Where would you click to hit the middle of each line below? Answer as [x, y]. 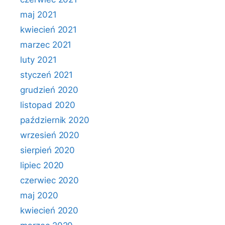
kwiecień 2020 [49, 210]
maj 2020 [39, 195]
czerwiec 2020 [50, 180]
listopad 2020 [48, 105]
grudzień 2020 [49, 90]
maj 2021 [38, 15]
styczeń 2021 [47, 75]
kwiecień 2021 [49, 30]
